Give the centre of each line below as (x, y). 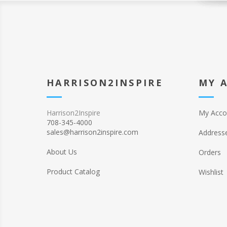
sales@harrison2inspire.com (92, 132)
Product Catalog (73, 172)
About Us (62, 152)
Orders (210, 152)
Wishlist (211, 172)
